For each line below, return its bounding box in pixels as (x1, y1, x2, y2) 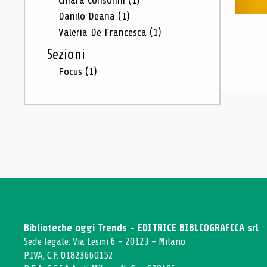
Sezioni (46, 47, 85, 63)
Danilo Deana (58, 10, 118, 22)
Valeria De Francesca (58, 26, 150, 38)
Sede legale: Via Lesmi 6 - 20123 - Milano (24, 236, 185, 247)
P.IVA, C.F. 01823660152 (24, 250, 113, 261)
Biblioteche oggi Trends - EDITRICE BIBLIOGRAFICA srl (24, 222, 259, 234)
